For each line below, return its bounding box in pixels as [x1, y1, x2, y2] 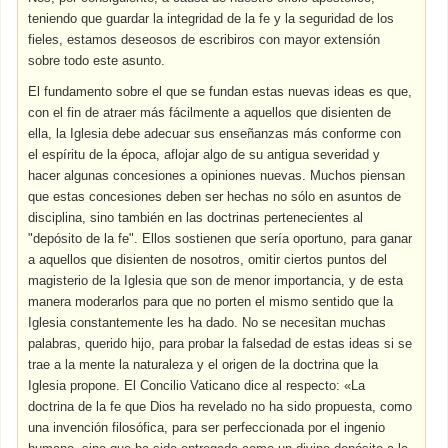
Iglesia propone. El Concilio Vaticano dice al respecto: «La [28, 378, 366, 393]
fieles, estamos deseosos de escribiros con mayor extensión [28, 32, 381, 47]
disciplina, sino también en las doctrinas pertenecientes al [28, 210, 364, 225]
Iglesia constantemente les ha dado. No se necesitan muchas [28, 315, 387, 330]
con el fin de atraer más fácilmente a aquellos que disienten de [28, 105, 392, 120]
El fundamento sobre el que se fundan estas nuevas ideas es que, [28, 84, 413, 99]
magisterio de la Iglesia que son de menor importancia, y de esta [28, 273, 404, 288]
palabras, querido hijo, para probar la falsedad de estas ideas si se [28, 336, 413, 351]
